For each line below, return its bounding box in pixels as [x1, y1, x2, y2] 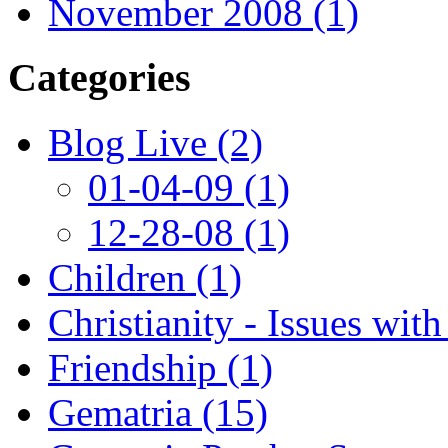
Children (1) [48, 255, 242, 299]
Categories [8, 54, 191, 100]
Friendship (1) [48, 345, 273, 389]
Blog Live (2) [48, 120, 263, 164]
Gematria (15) [48, 390, 268, 434]
